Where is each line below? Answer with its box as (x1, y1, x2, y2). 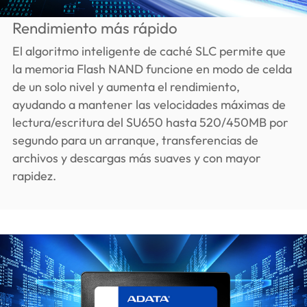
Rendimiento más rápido (12, 18, 177, 38)
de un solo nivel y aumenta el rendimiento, (12, 79, 240, 95)
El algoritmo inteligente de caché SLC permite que (12, 43, 286, 60)
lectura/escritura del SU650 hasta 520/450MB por (12, 114, 288, 131)
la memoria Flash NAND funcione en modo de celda (12, 61, 292, 77)
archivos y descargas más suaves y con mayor (12, 150, 261, 167)
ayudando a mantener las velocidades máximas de (12, 97, 286, 113)
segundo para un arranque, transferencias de (12, 132, 258, 149)
